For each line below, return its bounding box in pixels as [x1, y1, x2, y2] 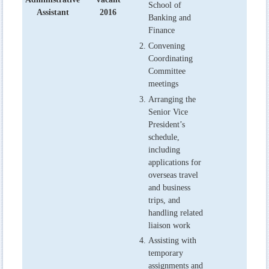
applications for [148, 157, 201, 167]
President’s [148, 119, 185, 129]
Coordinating [148, 53, 193, 63]
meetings [148, 79, 178, 88]
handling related [148, 208, 203, 217]
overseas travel [148, 170, 198, 180]
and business [148, 183, 190, 192]
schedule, [148, 132, 180, 142]
